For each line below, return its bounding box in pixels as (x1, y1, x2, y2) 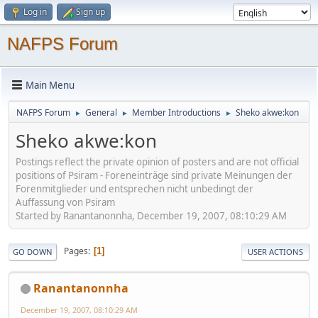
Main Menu (26, 78, 75, 92)
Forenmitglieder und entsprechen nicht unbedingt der (16, 182, 253, 195)
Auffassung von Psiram (16, 195, 115, 209)
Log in (23, 6, 47, 18)
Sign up (76, 6, 105, 18)
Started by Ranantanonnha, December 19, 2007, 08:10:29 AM (16, 209, 287, 222)
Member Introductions (132, 106, 221, 119)
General (85, 106, 117, 119)
